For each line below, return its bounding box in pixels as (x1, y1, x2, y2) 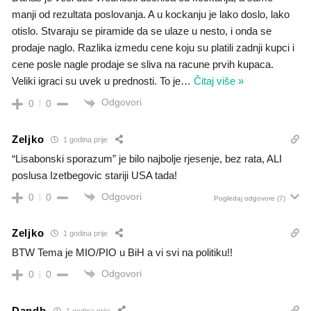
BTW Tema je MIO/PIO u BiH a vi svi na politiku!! (12, 246, 233, 258)
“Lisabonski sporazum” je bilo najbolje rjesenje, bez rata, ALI (12, 152, 282, 165)
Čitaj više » (194, 75, 244, 87)
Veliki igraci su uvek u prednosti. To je (12, 75, 180, 87)
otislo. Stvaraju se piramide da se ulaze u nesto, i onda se (12, 25, 271, 37)
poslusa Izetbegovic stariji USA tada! (12, 169, 177, 181)
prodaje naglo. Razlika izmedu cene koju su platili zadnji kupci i (12, 42, 294, 54)
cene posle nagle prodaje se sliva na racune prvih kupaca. (12, 58, 274, 71)
